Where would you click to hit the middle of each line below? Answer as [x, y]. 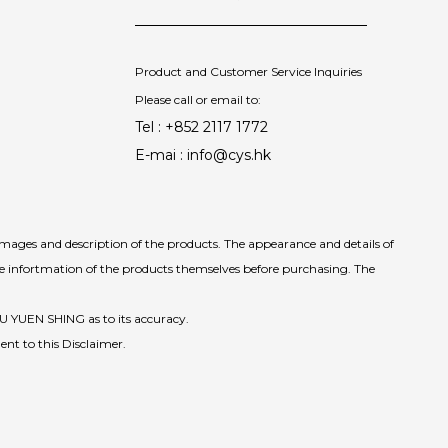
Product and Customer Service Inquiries [248, 71]
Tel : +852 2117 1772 [201, 127]
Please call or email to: [198, 99]
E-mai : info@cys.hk [203, 155]
